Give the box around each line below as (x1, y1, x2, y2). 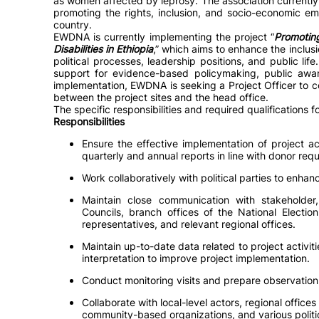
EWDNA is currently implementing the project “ (53, 31, 275, 43)
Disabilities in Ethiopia (53, 43, 154, 55)
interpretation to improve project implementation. (82, 252, 310, 264)
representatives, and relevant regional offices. (82, 218, 296, 230)
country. (53, 19, 92, 31)
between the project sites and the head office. (53, 91, 268, 103)
